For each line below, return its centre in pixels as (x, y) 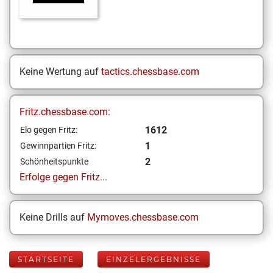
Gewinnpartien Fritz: (58, 146)
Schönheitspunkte (54, 161)
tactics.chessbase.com (150, 72)
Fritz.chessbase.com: (65, 112)
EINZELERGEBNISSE (154, 259)
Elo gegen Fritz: (49, 130)
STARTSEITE (46, 259)
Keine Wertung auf (60, 72)
